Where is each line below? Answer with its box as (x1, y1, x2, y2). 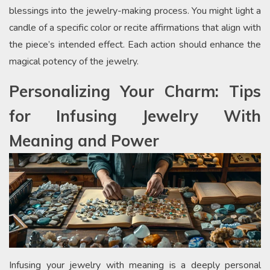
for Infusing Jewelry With (9, 105, 261, 126)
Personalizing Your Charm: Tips (9, 81, 261, 101)
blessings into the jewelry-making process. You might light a (9, 4, 261, 17)
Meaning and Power (9, 130, 159, 151)
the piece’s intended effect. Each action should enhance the (9, 37, 261, 51)
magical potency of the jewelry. (9, 54, 139, 68)
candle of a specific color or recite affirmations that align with (9, 20, 261, 34)
